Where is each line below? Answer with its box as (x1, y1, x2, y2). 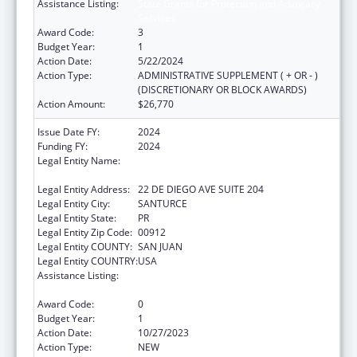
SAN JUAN (138, 239, 182, 253)
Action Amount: (37, 96, 105, 111)
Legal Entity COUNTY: (37, 239, 132, 253)
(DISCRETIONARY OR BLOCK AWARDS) (138, 82, 307, 96)
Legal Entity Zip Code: (37, 225, 132, 239)
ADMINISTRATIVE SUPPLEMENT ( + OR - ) (138, 68, 318, 82)
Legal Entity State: (37, 210, 116, 225)
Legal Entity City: (37, 196, 110, 210)
